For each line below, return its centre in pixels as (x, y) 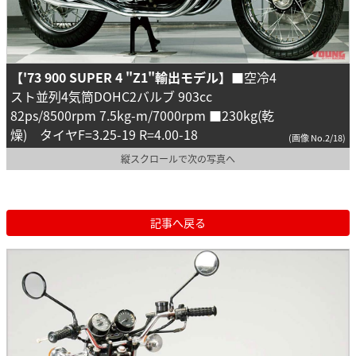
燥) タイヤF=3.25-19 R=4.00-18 (104, 135)
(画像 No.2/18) (317, 138)
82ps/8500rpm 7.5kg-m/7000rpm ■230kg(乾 (142, 116)
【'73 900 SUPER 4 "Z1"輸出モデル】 (121, 77)
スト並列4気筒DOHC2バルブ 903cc (111, 97)
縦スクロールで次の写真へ (178, 159)
